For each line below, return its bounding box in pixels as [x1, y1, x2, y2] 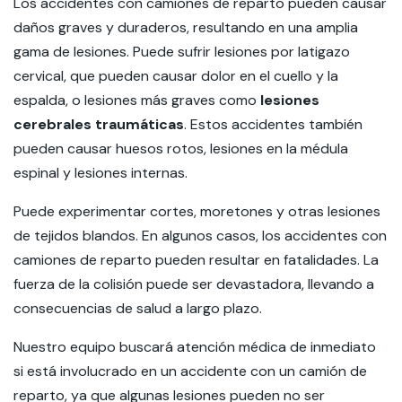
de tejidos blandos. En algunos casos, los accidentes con [13, 226, 387, 245]
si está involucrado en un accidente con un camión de [13, 362, 367, 380]
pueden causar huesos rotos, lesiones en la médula [13, 139, 348, 158]
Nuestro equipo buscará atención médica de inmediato [13, 337, 376, 356]
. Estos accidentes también [184, 115, 363, 134]
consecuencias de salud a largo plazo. [13, 299, 266, 318]
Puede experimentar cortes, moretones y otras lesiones [13, 202, 380, 221]
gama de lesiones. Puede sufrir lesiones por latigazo [13, 42, 350, 61]
